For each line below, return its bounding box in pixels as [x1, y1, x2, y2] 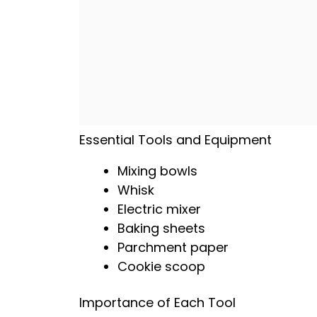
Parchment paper [117, 238, 229, 256]
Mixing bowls [117, 162, 197, 180]
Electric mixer [117, 200, 201, 218]
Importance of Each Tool [79, 294, 236, 311]
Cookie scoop [117, 258, 205, 275]
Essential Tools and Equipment [79, 131, 272, 149]
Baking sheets [117, 219, 205, 237]
